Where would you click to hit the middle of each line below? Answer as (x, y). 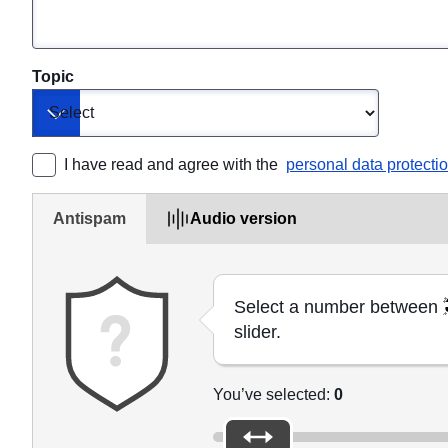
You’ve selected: (273, 395)
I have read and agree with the (173, 164)
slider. (257, 332)
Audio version (243, 218)
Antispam (89, 218)
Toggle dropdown (106, 125)
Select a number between (338, 307)
